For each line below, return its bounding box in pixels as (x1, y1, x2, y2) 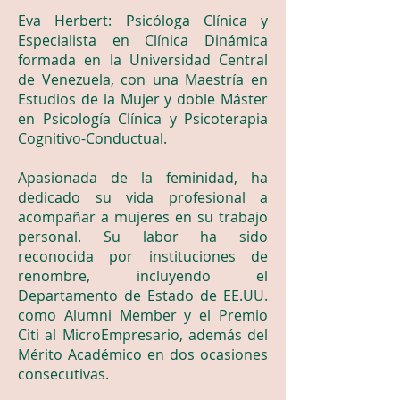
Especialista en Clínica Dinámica (18, 30, 268, 50)
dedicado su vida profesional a (18, 187, 268, 207)
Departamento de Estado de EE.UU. (18, 286, 268, 305)
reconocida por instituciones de (18, 246, 268, 266)
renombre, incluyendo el (18, 266, 268, 286)
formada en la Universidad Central (18, 50, 268, 70)
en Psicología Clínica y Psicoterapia (18, 109, 268, 129)
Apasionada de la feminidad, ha (18, 168, 268, 187)
